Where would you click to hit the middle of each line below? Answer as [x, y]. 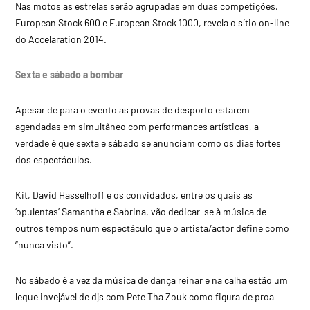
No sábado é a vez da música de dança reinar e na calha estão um [152, 280]
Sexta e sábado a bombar [70, 74]
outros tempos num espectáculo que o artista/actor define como [153, 228]
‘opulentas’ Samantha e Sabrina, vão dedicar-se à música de [141, 211]
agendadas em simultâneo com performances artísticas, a [137, 126]
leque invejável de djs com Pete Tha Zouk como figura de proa [145, 296]
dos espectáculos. [54, 159]
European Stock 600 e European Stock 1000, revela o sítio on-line [153, 22]
